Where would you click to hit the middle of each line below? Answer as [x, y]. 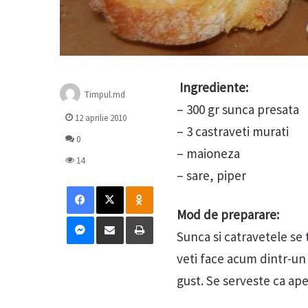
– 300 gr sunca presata [238, 110]
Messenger [119, 216]
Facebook [115, 186]
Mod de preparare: [228, 215]
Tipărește [175, 216]
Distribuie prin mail [133, 216]
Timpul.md [105, 94]
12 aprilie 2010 [101, 118]
